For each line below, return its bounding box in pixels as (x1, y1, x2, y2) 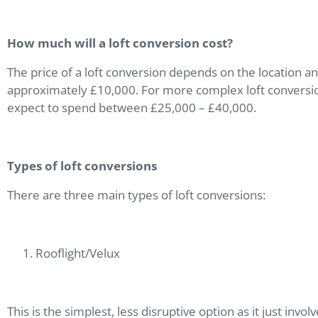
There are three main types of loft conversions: (7, 186, 268, 203)
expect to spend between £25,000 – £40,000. (7, 99, 262, 116)
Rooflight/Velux (35, 244, 123, 261)
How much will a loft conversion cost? (7, 34, 236, 51)
